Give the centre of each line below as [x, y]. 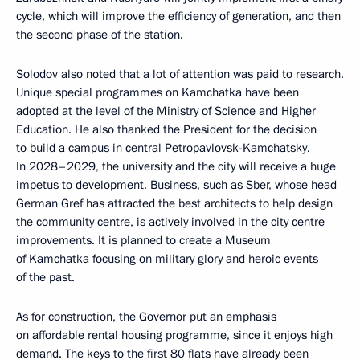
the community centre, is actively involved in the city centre [170, 222]
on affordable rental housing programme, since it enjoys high [174, 335]
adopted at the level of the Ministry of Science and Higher [166, 111]
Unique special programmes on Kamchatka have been [157, 93]
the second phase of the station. [100, 35]
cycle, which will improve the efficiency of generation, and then [178, 16]
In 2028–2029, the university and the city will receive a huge [176, 167]
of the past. [45, 278]
